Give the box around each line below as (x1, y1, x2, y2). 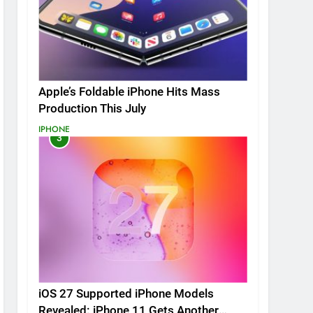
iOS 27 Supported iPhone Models (38, 287, 214, 301)
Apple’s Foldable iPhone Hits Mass (38, 85, 221, 99)
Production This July (38, 102, 147, 116)
